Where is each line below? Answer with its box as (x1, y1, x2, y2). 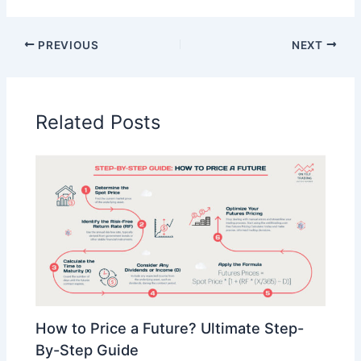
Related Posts (35, 110, 161, 134)
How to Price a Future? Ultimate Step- (35, 319, 305, 338)
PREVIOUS (35, 38, 99, 52)
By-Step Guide (35, 341, 139, 359)
